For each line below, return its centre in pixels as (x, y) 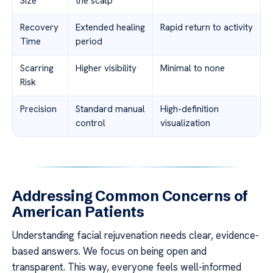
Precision (38, 109)
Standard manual (110, 109)
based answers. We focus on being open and (109, 251)
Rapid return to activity (207, 28)
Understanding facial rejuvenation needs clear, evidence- (136, 236)
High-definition (190, 109)
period (89, 42)
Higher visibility (106, 69)
